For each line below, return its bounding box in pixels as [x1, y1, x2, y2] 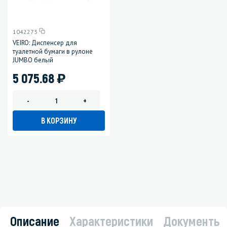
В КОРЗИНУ [41, 116, 77, 126]
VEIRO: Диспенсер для [13, 39, 77, 48]
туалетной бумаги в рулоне [13, 47, 93, 56]
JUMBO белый [13, 56, 53, 65]
